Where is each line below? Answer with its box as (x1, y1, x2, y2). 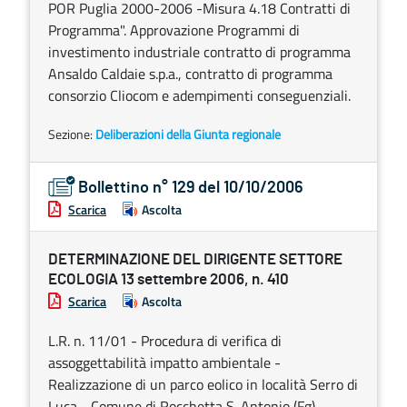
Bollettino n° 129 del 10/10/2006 (78, 180, 303, 196)
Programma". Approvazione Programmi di (48, 19, 300, 41)
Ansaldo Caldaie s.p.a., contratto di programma (48, 63, 333, 84)
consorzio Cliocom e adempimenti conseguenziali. (48, 84, 351, 106)
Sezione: (48, 124, 95, 144)
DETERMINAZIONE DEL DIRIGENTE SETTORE (48, 252, 342, 267)
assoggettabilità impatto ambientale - (48, 352, 281, 373)
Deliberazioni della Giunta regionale (95, 124, 281, 144)
